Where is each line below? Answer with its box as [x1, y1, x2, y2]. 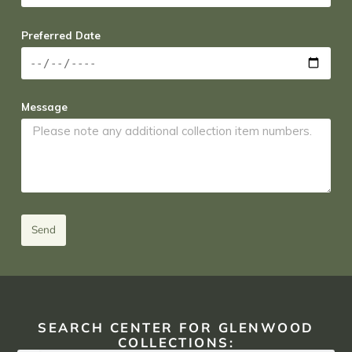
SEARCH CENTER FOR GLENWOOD [38, 318, 314, 335]
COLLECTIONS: [117, 333, 235, 350]
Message [20, 101, 68, 114]
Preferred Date [20, 28, 101, 42]
